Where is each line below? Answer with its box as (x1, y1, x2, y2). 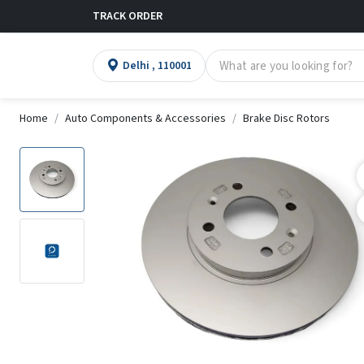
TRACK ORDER (93, 7, 162, 24)
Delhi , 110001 (152, 58, 192, 74)
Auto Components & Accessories (65, 110, 226, 127)
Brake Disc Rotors (243, 110, 330, 127)
